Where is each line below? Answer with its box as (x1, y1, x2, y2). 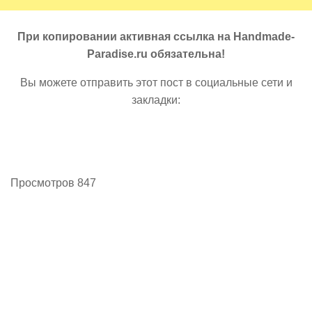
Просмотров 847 (10, 177, 102, 189)
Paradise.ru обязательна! (87, 48, 225, 60)
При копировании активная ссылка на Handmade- (17, 31, 295, 42)
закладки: (132, 94, 180, 106)
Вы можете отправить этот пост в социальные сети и (19, 77, 292, 88)
